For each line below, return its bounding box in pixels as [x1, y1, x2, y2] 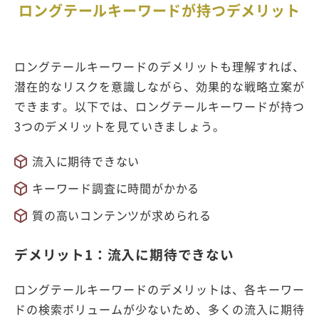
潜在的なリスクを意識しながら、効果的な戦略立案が [14, 78, 305, 95]
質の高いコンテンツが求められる [32, 206, 211, 224]
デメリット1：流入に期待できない [14, 244, 234, 265]
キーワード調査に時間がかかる [32, 179, 200, 197]
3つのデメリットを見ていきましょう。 [14, 117, 225, 135]
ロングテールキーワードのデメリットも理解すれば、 [14, 58, 305, 75]
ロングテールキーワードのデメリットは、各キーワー [14, 281, 305, 298]
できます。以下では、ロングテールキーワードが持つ [14, 98, 305, 115]
